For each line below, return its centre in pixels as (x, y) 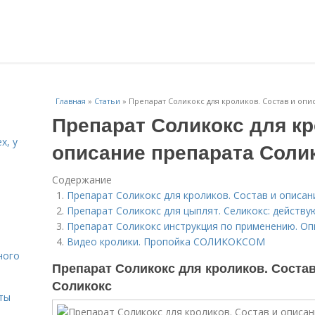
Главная (71, 101)
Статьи (107, 101)
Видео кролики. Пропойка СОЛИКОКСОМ (166, 242)
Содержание (82, 180)
